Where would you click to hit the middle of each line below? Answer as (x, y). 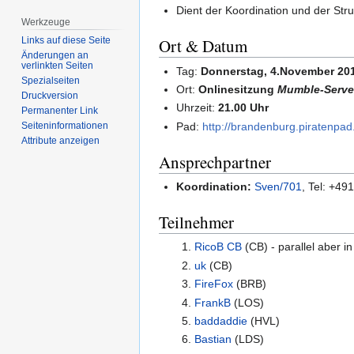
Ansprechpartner (215, 162)
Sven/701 (279, 187)
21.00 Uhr (244, 108)
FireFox (213, 284)
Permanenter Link (60, 111)
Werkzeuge (46, 22)
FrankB (212, 302)
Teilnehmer (196, 222)
